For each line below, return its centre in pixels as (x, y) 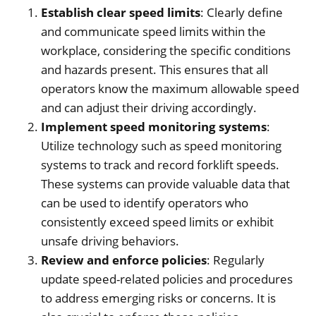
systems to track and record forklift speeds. (160, 164)
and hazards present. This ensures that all (154, 69)
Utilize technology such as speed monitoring (161, 145)
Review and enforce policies (124, 260)
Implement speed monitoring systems (154, 126)
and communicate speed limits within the (153, 31)
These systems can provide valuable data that (165, 183)
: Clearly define (242, 12)
